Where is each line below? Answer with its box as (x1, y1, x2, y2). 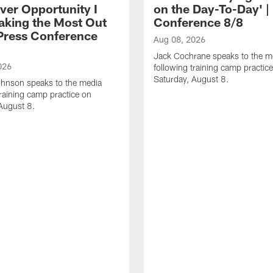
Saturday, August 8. (154, 73, 229, 84)
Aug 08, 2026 (154, 34, 205, 44)
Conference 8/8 (154, 14, 243, 29)
